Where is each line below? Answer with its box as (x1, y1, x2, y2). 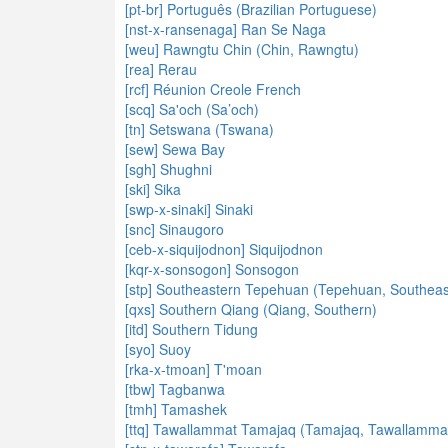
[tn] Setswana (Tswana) (125, 119, 274, 139)
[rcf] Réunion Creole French (125, 79, 301, 99)
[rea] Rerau (125, 59, 197, 79)
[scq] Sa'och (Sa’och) (125, 99, 259, 119)
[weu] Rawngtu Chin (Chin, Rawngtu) (125, 39, 359, 59)
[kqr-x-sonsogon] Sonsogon (125, 259, 299, 279)
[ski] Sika (125, 179, 181, 199)
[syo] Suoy (125, 339, 191, 359)
